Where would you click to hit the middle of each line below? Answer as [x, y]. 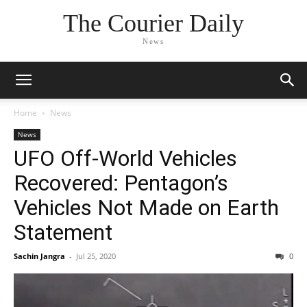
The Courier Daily [153, 24]
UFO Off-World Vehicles [125, 158]
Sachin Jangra [39, 256]
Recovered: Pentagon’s [121, 183]
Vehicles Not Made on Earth [146, 208]
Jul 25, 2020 [96, 256]
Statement [63, 232]
